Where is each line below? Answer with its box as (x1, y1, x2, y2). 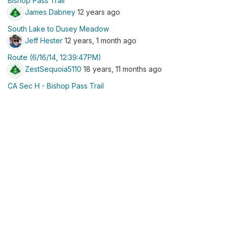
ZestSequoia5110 (25, 64, 81, 73)
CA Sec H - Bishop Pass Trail (8, 81, 104, 90)
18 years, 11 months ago (81, 64, 162, 73)
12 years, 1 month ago (63, 36, 136, 45)
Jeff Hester (25, 36, 63, 45)
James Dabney (25, 7, 75, 16)
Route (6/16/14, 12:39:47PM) (8, 53, 101, 62)
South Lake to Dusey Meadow (8, 24, 109, 33)
